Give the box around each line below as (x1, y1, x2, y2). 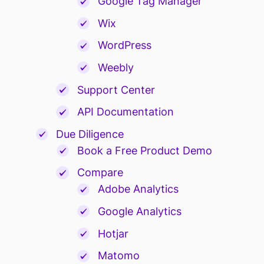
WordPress (97, 39, 151, 52)
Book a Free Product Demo (77, 144, 212, 157)
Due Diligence (56, 127, 124, 140)
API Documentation (77, 105, 174, 118)
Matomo (97, 249, 140, 262)
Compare (77, 166, 123, 179)
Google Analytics (97, 205, 181, 218)
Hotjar (97, 227, 128, 240)
